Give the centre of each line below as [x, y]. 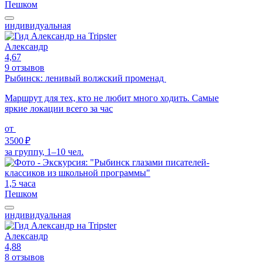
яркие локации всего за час [59, 108]
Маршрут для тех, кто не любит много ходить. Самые [112, 98]
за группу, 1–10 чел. [44, 151]
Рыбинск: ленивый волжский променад [85, 78]
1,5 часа [20, 183]
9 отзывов [25, 67]
